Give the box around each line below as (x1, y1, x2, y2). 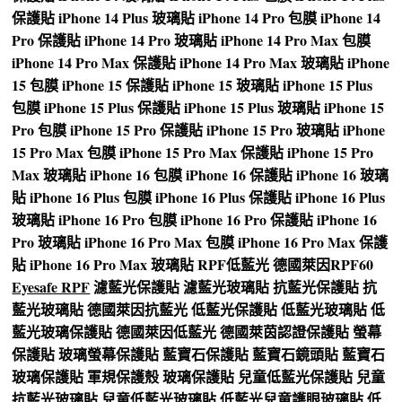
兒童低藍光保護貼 (238, 366, 354, 388)
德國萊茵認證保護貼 (220, 321, 350, 343)
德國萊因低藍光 (116, 321, 217, 343)
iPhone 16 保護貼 (186, 164, 293, 186)
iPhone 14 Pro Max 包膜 (221, 30, 371, 51)
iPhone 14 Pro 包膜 (198, 7, 318, 29)
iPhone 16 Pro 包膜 (58, 209, 178, 231)
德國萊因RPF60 (273, 254, 374, 275)
